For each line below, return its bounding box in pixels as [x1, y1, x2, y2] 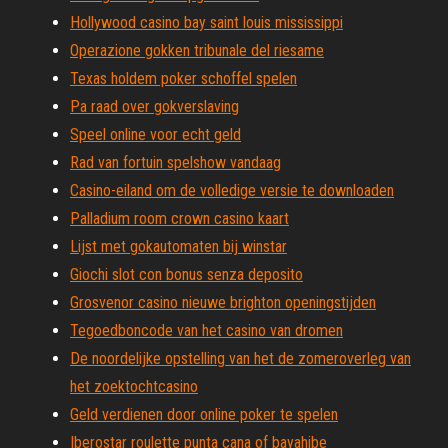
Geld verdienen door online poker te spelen [70, 405, 338, 424]
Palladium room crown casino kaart [70, 209, 289, 228]
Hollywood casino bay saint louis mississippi [70, 13, 343, 32]
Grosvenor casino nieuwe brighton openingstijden [70, 293, 376, 312]
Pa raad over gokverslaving [70, 97, 239, 116]
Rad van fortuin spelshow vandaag [70, 153, 281, 172]
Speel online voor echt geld [70, 125, 241, 144]
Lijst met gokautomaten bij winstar [70, 237, 287, 256]
